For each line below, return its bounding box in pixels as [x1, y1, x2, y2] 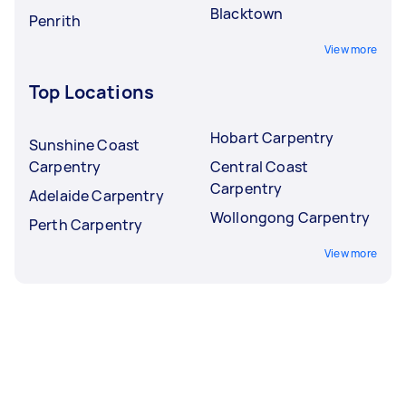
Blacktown [210, 3, 284, 24]
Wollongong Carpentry [210, 207, 370, 227]
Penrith [29, 10, 82, 31]
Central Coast [210, 156, 308, 177]
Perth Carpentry [29, 214, 143, 235]
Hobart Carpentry [210, 127, 334, 148]
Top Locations [29, 79, 154, 104]
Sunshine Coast [29, 134, 140, 155]
